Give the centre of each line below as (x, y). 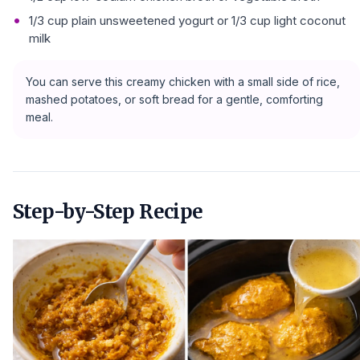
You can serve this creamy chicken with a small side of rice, (183, 82)
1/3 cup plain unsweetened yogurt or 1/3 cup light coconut (187, 20)
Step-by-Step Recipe (108, 212)
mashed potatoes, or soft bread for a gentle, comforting (174, 99)
